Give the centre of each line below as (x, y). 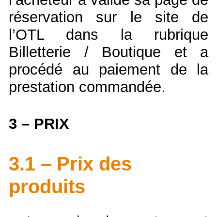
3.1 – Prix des (70, 164)
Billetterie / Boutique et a (108, 52)
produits (47, 187)
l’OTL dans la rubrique (108, 34)
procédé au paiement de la (108, 69)
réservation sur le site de (108, 17)
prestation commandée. (87, 87)
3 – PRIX (39, 124)
